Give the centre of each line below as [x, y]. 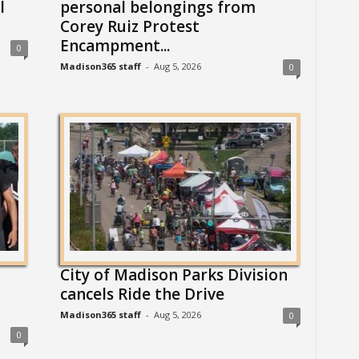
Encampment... [115, 46]
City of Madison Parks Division [173, 275]
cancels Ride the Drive [142, 294]
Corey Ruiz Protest [129, 26]
